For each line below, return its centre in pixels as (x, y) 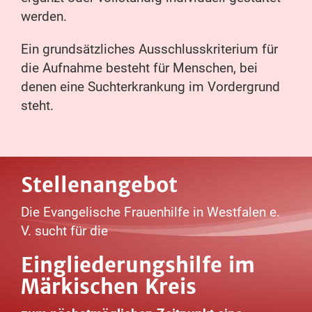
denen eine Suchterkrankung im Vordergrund (150, 87)
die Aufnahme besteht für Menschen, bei (139, 68)
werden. (44, 17)
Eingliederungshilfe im (138, 265)
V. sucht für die (64, 231)
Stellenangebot (99, 185)
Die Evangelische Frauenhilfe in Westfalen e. (150, 212)
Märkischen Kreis (109, 287)
